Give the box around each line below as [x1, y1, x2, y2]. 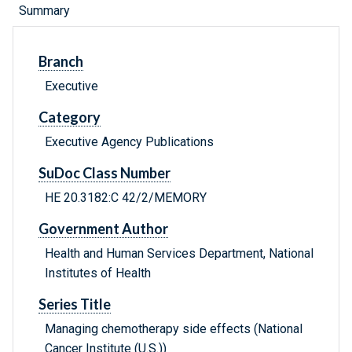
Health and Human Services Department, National [45, 246, 313, 262]
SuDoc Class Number [38, 164, 170, 182]
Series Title [38, 295, 111, 313]
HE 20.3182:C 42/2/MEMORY [45, 190, 207, 206]
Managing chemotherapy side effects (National [45, 321, 302, 337]
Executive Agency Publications [45, 134, 214, 150]
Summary [19, 3, 70, 19]
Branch [38, 53, 83, 71]
